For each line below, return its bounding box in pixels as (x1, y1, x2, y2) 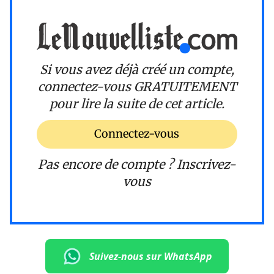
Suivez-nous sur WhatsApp (89, 249, 212, 263)
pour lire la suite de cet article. (50, 95, 224, 111)
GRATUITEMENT (133, 78, 237, 94)
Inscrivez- (177, 156, 236, 172)
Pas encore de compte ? (38, 156, 177, 172)
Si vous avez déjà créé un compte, (40, 61, 234, 77)
